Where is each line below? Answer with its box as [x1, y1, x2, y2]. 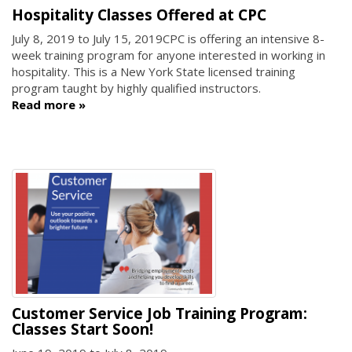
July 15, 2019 [93, 31, 163, 47]
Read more [12, 97, 75, 113]
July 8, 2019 [12, 31, 75, 47]
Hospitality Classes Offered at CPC [12, 4, 266, 25]
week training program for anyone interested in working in [12, 47, 325, 64]
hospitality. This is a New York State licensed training [12, 64, 295, 80]
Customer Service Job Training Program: [12, 302, 307, 324]
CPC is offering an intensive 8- [163, 31, 324, 47]
